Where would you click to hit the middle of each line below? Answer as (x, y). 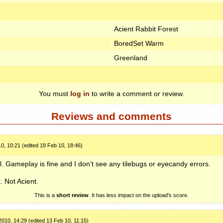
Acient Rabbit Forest (146, 29)
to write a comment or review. (137, 93)
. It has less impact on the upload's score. (138, 195)
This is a (45, 195)
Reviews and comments (111, 116)
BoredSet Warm (139, 44)
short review (72, 195)
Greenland (130, 58)
